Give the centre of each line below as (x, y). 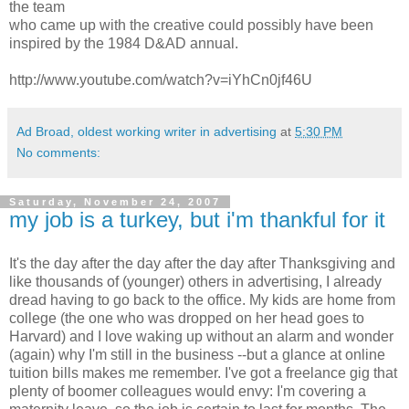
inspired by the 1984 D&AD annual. (124, 43)
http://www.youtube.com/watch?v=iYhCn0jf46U (161, 79)
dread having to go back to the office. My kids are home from (202, 299)
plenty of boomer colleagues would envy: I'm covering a (188, 391)
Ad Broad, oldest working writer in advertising (147, 131)
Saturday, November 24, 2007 (115, 201)
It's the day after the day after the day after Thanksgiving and (202, 263)
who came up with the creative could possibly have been (191, 25)
